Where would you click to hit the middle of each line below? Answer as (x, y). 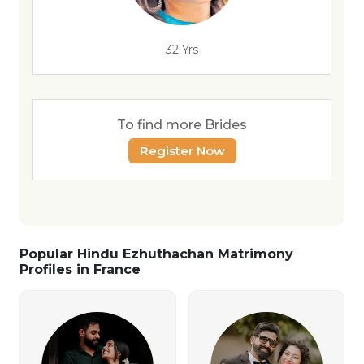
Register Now (182, 151)
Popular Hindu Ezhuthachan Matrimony (156, 254)
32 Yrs (182, 50)
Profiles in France (80, 269)
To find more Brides (182, 125)
